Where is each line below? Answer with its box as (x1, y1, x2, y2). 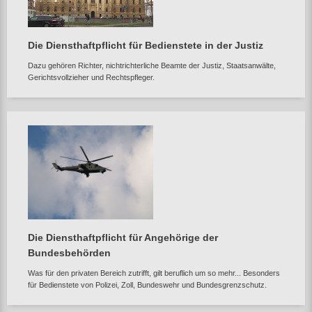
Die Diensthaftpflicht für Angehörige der (28, 232, 218, 243)
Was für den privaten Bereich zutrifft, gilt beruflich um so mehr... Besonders (28, 269, 280, 277)
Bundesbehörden (28, 247, 111, 258)
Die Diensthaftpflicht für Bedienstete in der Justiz (28, 40, 263, 51)
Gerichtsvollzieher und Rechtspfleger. (28, 73, 155, 81)
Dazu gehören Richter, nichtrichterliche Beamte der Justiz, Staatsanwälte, (28, 61, 276, 70)
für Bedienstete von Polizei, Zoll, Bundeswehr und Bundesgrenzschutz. (28, 281, 267, 289)
